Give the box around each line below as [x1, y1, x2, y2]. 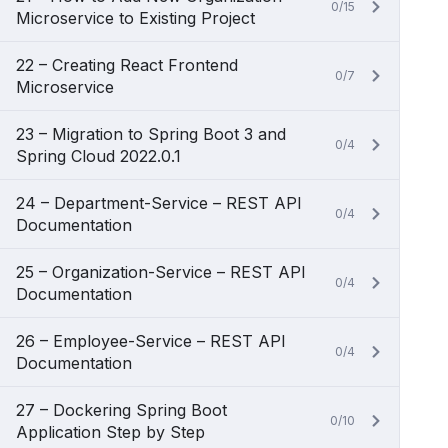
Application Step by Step [16, 422, 205, 442]
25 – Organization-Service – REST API [16, 262, 306, 282]
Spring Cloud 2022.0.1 [16, 146, 181, 166]
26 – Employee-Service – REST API [16, 331, 286, 351]
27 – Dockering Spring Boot [16, 400, 227, 420]
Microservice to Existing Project [16, 8, 255, 28]
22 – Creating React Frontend [16, 55, 238, 75]
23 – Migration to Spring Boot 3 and [16, 124, 286, 144]
